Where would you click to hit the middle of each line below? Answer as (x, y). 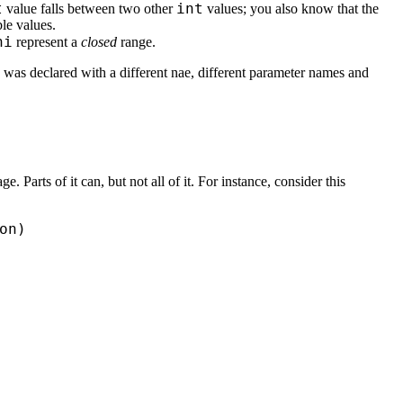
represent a (47, 41)
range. (136, 41)
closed (99, 41)
